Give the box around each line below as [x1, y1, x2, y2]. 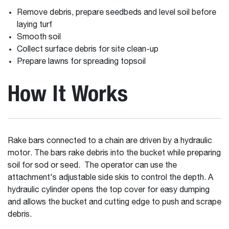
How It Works [8, 80, 128, 106]
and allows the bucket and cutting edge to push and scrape [8, 198, 221, 207]
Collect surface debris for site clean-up [16, 45, 161, 54]
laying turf [16, 21, 54, 29]
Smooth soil [16, 33, 63, 41]
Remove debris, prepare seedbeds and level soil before [16, 9, 216, 17]
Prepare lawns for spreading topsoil [16, 58, 148, 66]
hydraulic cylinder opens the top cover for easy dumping [8, 186, 210, 194]
